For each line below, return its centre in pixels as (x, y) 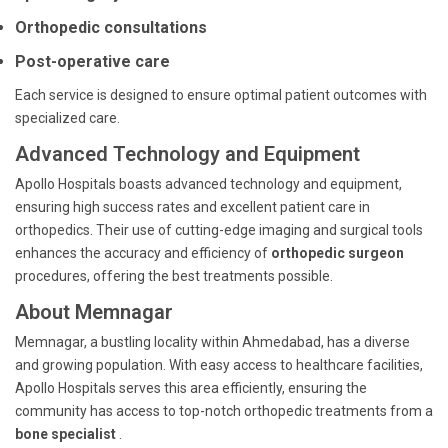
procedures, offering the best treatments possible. (174, 276)
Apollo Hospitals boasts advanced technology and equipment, (208, 184)
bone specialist (67, 434)
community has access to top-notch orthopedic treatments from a (224, 411)
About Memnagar (94, 312)
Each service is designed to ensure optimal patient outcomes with (221, 95)
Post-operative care (92, 61)
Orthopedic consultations (111, 27)
